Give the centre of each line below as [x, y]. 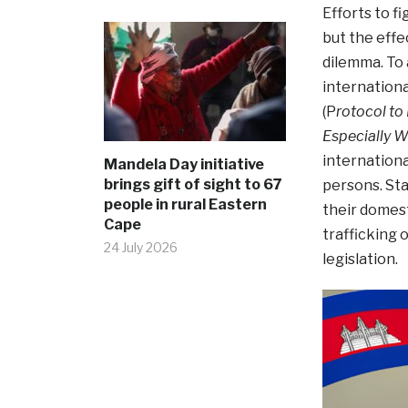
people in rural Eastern [185, 205]
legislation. [362, 260]
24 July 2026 [140, 248]
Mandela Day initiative [184, 165]
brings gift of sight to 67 [193, 185]
